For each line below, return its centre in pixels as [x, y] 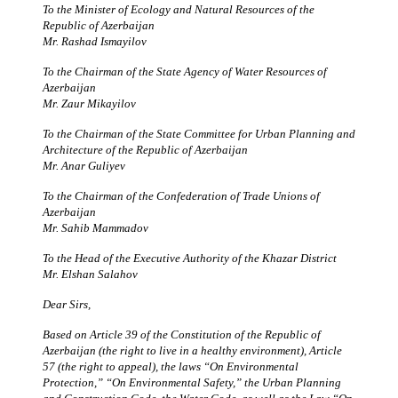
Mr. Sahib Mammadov [96, 227]
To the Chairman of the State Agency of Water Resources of [185, 71]
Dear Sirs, [67, 304]
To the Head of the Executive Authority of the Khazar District [190, 258]
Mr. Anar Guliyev [84, 165]
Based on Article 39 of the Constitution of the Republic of [182, 334]
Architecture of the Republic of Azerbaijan [145, 149]
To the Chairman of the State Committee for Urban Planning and [199, 133]
